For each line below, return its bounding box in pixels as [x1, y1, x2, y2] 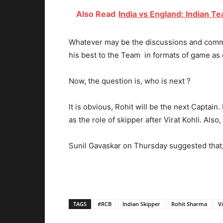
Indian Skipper [122, 200, 160, 208]
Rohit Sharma [171, 200, 207, 208]
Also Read [76, 8, 115, 19]
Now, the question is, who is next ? [69, 76, 191, 86]
